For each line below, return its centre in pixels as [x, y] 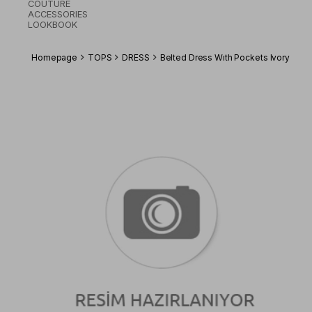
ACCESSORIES [58, 15]
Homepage [55, 58]
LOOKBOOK [53, 25]
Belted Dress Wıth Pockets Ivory [225, 58]
